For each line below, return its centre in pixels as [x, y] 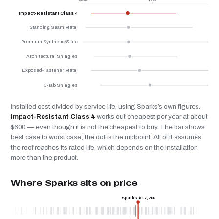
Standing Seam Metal [53, 27]
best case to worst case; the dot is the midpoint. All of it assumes [106, 137]
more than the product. [44, 157]
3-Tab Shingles [61, 85]
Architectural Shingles [52, 56]
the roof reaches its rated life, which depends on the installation [104, 147]
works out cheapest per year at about [152, 116]
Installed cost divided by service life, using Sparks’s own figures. [106, 106]
